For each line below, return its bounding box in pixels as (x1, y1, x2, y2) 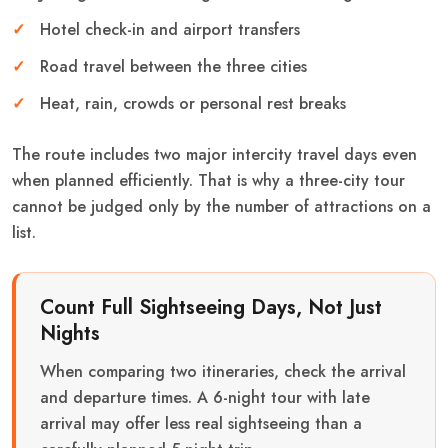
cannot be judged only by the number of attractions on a (12, 194, 431, 218)
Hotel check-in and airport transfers (40, 17, 300, 41)
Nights (40, 318, 100, 348)
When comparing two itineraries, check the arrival (40, 359, 406, 383)
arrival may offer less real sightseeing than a (40, 411, 362, 435)
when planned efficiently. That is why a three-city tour (12, 168, 405, 192)
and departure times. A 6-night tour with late (40, 385, 370, 409)
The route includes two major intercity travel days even (12, 142, 417, 166)
